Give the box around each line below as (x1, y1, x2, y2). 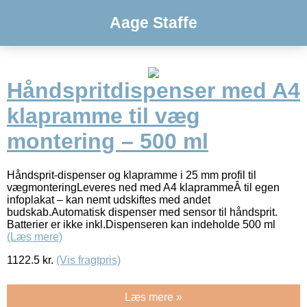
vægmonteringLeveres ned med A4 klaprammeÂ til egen (7, 181, 280, 193)
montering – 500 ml (7, 129, 208, 154)
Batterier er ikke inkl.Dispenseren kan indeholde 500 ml (7, 218, 275, 230)
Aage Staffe (110, 14, 197, 32)
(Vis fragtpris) (56, 254, 121, 266)
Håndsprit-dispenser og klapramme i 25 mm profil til (7, 169, 256, 181)
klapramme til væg (7, 103, 200, 129)
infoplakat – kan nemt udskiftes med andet (7, 193, 210, 206)
